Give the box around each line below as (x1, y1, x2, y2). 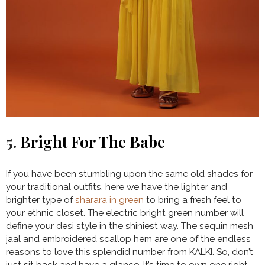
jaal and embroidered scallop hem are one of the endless (6, 234, 251, 245)
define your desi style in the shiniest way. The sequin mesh (6, 221, 253, 232)
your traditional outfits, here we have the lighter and (6, 182, 227, 193)
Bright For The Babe (20, 131, 165, 153)
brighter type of (6, 195, 75, 206)
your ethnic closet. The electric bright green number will (6, 208, 244, 219)
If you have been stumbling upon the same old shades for (6, 169, 253, 180)
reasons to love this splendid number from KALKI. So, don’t (6, 247, 253, 258)
